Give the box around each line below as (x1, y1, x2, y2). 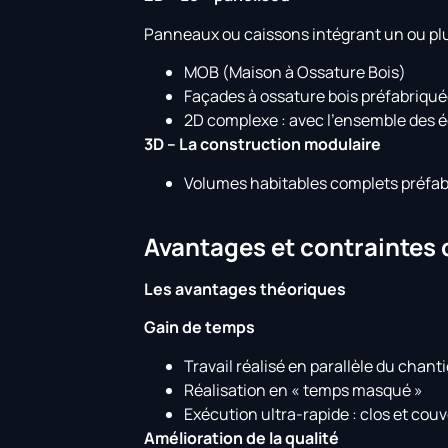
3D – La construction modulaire (144, 133, 382, 156)
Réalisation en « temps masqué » (184, 378, 424, 401)
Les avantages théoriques (144, 277, 347, 300)
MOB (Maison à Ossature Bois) (184, 61, 407, 84)
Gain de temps (144, 316, 256, 339)
